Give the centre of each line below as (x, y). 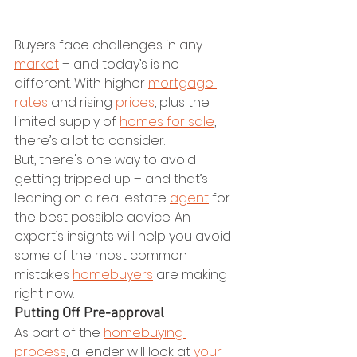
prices (135, 103)
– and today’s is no (121, 65)
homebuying (145, 333)
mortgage (182, 84)
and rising (82, 103)
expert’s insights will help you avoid (124, 237)
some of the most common (102, 256)
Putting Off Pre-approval (89, 314)
